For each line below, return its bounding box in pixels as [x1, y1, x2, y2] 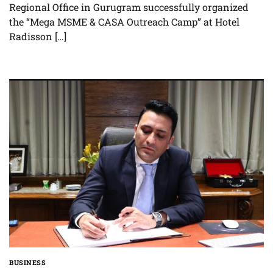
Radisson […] [9, 30, 66, 43]
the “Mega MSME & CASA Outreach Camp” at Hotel [9, 15, 239, 29]
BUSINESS [9, 258, 46, 267]
